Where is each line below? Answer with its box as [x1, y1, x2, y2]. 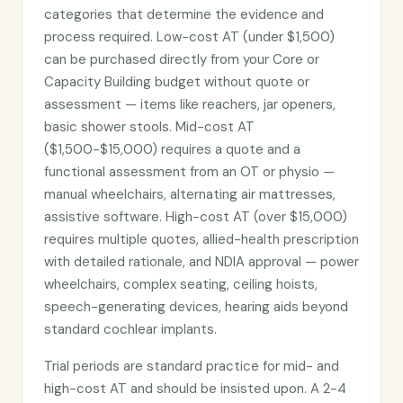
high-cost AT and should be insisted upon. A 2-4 [44, 380, 346, 398]
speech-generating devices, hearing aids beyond [44, 298, 348, 316]
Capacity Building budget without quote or [44, 73, 309, 91]
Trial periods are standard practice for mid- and [44, 357, 339, 375]
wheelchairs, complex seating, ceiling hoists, [44, 275, 318, 293]
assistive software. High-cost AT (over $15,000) [44, 208, 347, 226]
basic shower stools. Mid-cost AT [44, 118, 255, 136]
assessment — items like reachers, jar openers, [44, 95, 336, 113]
